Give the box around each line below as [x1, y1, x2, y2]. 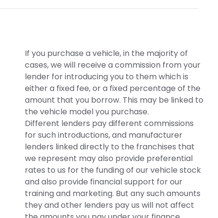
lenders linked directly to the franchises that [25, 141, 195, 153]
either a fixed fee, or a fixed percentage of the [25, 83, 200, 94]
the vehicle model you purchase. [25, 106, 149, 118]
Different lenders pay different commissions [25, 118, 194, 129]
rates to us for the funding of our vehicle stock [25, 164, 201, 176]
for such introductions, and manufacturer [25, 129, 182, 141]
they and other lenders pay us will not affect [25, 200, 194, 211]
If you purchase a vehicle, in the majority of [25, 48, 188, 59]
